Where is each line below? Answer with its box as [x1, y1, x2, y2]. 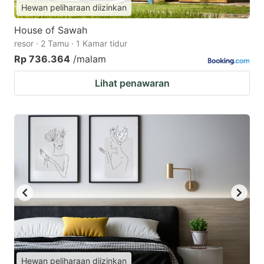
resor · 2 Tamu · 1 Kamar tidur [14, 38, 127, 49]
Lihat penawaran [94, 77, 170, 90]
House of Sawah [14, 24, 87, 37]
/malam [73, 53, 106, 65]
